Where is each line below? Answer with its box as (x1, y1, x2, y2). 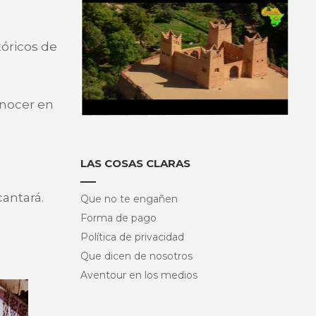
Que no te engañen (80, 192, 178, 205)
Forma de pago (80, 211, 157, 224)
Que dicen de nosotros (80, 249, 193, 262)
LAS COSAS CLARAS (80, 156, 190, 170)
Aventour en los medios (80, 268, 197, 281)
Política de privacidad (80, 230, 184, 243)
